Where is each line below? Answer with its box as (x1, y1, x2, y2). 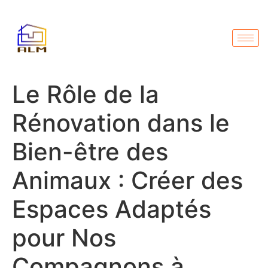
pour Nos (12, 223, 116, 253)
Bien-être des (12, 137, 168, 167)
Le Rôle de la (12, 80, 159, 109)
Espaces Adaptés (12, 194, 211, 224)
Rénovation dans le (12, 108, 230, 138)
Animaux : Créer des (12, 166, 243, 196)
